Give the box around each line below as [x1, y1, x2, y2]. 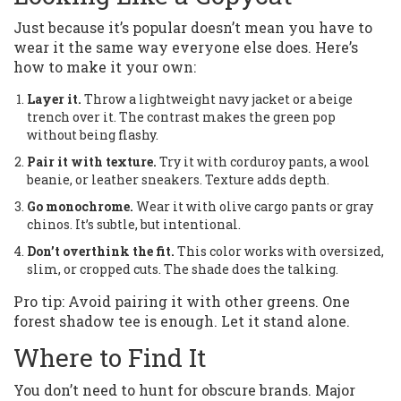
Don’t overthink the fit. [27, 243, 175, 260]
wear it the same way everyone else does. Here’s [13, 38, 358, 57]
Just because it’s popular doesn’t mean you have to [13, 18, 372, 38]
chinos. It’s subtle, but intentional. [27, 216, 241, 234]
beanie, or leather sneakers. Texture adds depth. [27, 171, 329, 189]
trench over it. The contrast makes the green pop [27, 108, 336, 126]
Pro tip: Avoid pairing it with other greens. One [13, 292, 350, 311]
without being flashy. [27, 126, 158, 144]
